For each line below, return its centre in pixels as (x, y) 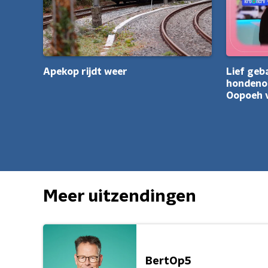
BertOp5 (168, 261)
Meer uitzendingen (120, 197)
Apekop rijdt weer (85, 72)
